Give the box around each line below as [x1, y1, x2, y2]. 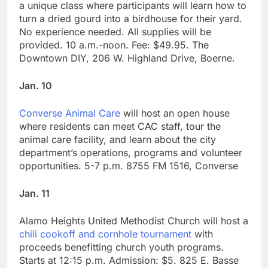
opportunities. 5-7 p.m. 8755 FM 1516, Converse [19, 159, 238, 172]
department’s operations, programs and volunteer [19, 146, 242, 159]
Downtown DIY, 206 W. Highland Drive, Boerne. [19, 51, 235, 64]
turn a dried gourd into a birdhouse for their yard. [19, 12, 242, 25]
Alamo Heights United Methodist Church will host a [19, 214, 248, 227]
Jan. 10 [19, 79, 52, 92]
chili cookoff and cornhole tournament [19, 227, 191, 240]
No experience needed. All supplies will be [19, 25, 211, 38]
